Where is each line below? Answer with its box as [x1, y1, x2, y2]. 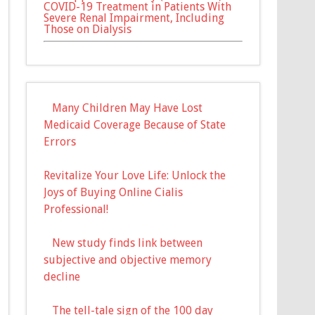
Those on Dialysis [44, 22, 132, 36]
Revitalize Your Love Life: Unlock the [44, 168, 226, 182]
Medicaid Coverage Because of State [44, 117, 226, 131]
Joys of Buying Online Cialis [44, 185, 184, 199]
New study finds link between [52, 236, 203, 250]
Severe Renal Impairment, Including [44, 11, 225, 25]
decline [44, 269, 81, 283]
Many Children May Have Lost [52, 101, 203, 115]
